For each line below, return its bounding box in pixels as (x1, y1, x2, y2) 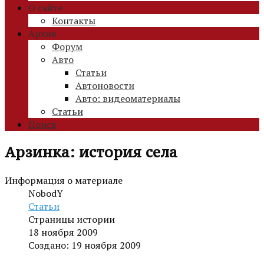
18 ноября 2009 (28, 225, 98, 239)
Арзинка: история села (5, 142, 177, 161)
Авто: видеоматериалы (75, 92, 180, 105)
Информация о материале (5, 173, 123, 187)
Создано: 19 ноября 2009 (28, 238, 141, 252)
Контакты (52, 14, 95, 28)
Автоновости (75, 79, 134, 93)
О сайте (28, 1, 62, 15)
